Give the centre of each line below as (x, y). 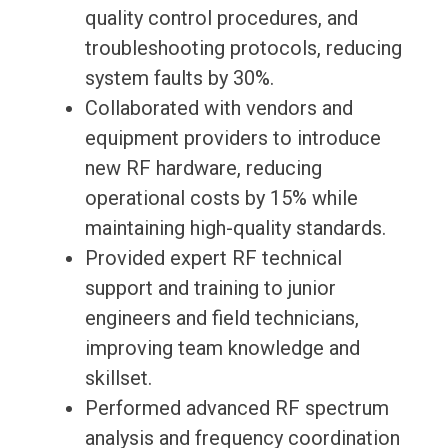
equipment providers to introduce (232, 138)
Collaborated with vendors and (218, 108)
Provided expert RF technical (213, 258)
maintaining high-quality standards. (235, 228)
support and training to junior (210, 288)
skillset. (118, 378)
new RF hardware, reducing (203, 168)
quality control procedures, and (221, 18)
